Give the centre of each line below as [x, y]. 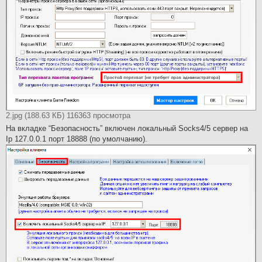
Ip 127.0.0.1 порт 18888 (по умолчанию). [77, 139]
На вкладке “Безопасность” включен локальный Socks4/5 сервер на [127, 129]
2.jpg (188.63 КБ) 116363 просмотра [68, 116]
